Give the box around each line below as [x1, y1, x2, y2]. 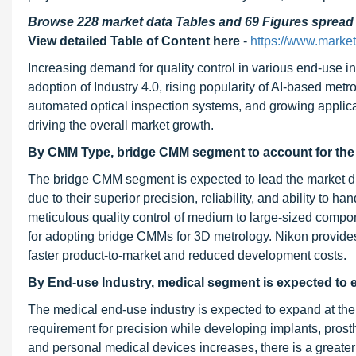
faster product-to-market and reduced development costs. [28, 249, 346, 262]
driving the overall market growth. [28, 118, 214, 132]
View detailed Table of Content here [28, 34, 240, 48]
